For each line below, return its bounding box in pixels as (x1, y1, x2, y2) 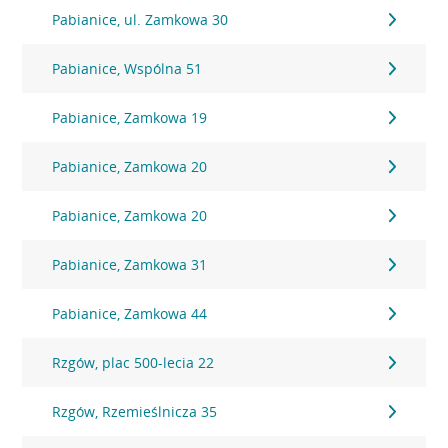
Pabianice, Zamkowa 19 (52, 108, 208, 127)
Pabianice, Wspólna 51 (52, 59, 203, 78)
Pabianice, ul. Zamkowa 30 (52, 10, 229, 29)
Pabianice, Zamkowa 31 (52, 255, 208, 274)
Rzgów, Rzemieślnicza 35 (52, 402, 218, 421)
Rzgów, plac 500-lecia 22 (52, 353, 215, 372)
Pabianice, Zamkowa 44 (52, 304, 208, 323)
